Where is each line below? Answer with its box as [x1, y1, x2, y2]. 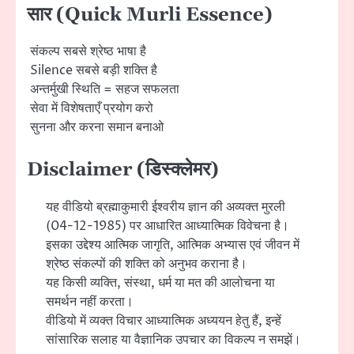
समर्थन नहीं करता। [46, 292, 134, 311]
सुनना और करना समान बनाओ [27, 119, 164, 137]
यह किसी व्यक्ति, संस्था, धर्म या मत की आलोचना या [46, 273, 275, 292]
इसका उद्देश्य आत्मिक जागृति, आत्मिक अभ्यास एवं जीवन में [46, 235, 299, 254]
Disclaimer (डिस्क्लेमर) [27, 158, 219, 183]
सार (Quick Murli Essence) [27, 3, 273, 28]
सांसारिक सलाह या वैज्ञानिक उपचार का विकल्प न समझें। [46, 330, 301, 348]
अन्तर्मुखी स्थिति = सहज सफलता [27, 81, 179, 99]
